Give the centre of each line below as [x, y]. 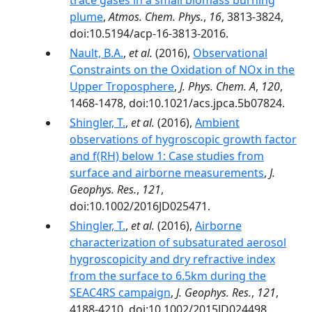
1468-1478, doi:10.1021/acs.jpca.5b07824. [177, 103]
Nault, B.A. [96, 53]
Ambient [217, 123]
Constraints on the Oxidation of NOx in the [182, 70]
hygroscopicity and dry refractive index [172, 259]
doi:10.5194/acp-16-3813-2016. [149, 33]
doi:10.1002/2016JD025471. [140, 206]
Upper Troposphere [122, 86]
